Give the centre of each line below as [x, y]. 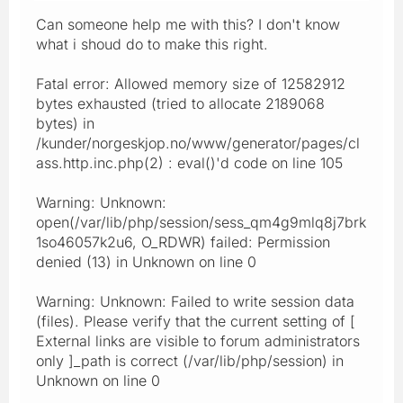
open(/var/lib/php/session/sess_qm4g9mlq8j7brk [201, 222]
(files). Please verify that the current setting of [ [196, 321]
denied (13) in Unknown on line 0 [146, 261]
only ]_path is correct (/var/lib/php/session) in [190, 360]
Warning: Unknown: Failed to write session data [195, 301]
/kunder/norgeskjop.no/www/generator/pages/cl [198, 143]
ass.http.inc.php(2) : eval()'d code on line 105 [189, 162]
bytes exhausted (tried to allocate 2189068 [180, 103]
